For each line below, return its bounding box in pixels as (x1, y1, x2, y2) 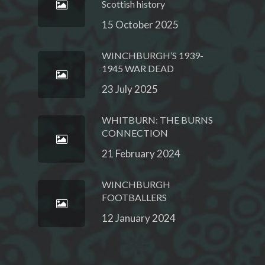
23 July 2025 (102, 83, 158, 95)
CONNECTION (102, 127, 168, 138)
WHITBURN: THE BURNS (102, 114, 213, 125)
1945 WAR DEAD (102, 63, 174, 74)
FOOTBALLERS (102, 192, 167, 203)
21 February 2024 (102, 147, 180, 160)
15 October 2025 (102, 18, 179, 31)
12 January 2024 (102, 212, 176, 224)
